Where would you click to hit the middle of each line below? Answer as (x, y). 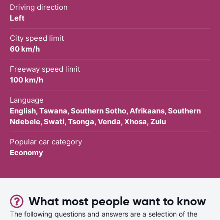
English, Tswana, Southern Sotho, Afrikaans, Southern (105, 110)
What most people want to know (117, 201)
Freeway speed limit (45, 69)
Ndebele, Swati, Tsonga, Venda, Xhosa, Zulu (88, 121)
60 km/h (25, 49)
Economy (27, 152)
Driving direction (39, 7)
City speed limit (37, 38)
